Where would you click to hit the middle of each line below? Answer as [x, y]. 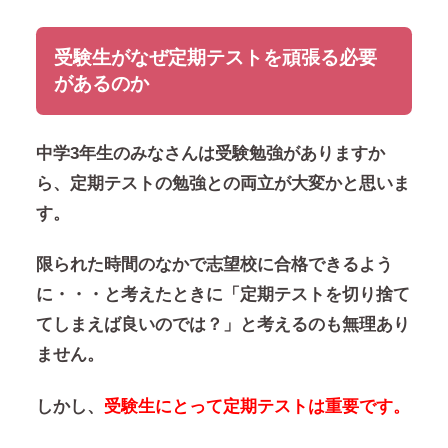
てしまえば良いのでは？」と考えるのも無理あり [222, 325]
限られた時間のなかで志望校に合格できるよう [214, 265]
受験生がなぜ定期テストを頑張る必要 [215, 57]
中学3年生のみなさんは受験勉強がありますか [210, 153]
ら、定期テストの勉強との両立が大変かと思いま [222, 183]
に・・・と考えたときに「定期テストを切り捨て [222, 295]
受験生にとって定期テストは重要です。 [256, 406]
